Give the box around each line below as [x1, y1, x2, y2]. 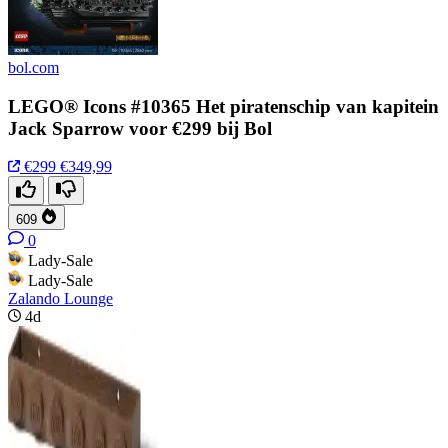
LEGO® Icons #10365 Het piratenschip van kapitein [8, 95, 439, 117]
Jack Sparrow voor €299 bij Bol [8, 117, 272, 139]
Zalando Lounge [8, 290, 113, 308]
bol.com [8, 59, 59, 76]
